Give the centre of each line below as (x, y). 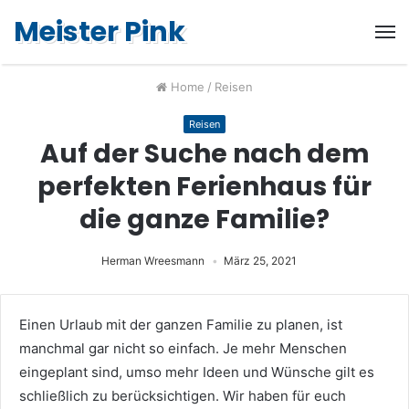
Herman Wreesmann (153, 261)
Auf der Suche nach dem (204, 154)
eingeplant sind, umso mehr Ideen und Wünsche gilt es (197, 372)
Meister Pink (100, 32)
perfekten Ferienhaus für (204, 187)
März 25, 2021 (260, 261)
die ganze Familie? (204, 220)
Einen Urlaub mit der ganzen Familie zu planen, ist (181, 325)
